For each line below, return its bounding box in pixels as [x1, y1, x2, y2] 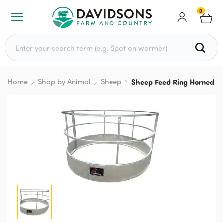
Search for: [5, 34, 40, 43]
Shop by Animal [38, 77, 91, 86]
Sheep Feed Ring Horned [131, 77, 214, 87]
